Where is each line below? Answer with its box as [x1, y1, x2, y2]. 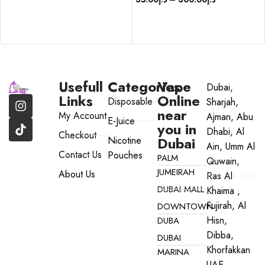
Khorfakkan [206, 243, 251, 257]
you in [157, 119, 196, 140]
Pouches [108, 148, 143, 163]
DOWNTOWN [157, 200, 213, 214]
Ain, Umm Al [206, 140, 256, 154]
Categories [108, 76, 181, 98]
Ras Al [206, 169, 233, 183]
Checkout [58, 128, 96, 143]
